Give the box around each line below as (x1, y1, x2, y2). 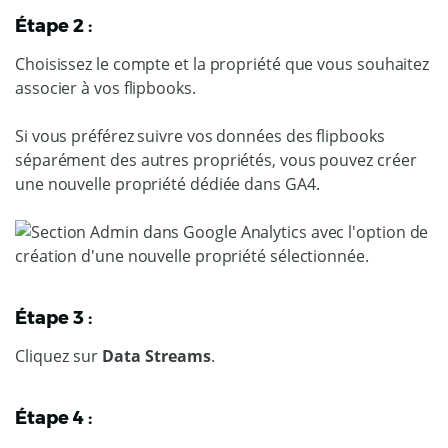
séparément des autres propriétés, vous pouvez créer (15, 149, 417, 171)
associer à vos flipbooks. (15, 77, 196, 99)
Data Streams (102, 345, 211, 367)
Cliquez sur (15, 345, 102, 367)
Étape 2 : (15, 15, 92, 37)
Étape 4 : (15, 407, 92, 429)
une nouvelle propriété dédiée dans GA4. (15, 173, 320, 195)
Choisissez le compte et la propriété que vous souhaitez (15, 53, 430, 75)
